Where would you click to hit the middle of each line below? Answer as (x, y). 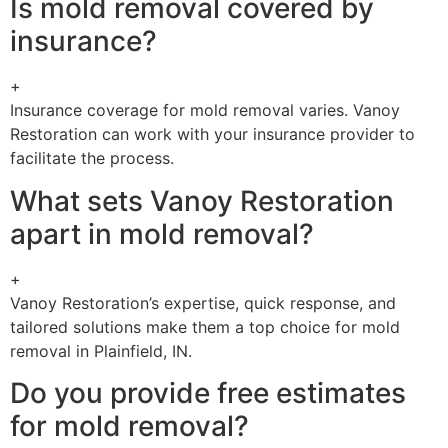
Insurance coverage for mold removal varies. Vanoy (205, 110)
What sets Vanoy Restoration (202, 200)
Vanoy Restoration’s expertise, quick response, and (203, 302)
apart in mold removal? (162, 233)
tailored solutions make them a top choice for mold (205, 326)
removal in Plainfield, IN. (101, 350)
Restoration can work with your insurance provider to (212, 134)
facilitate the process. (92, 158)
